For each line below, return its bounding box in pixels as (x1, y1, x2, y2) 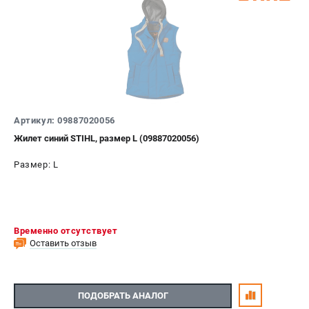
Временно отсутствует (14, 225, 117, 236)
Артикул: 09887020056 (14, 114, 115, 126)
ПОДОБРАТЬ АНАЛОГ (77, 290, 168, 301)
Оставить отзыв (30, 237, 97, 248)
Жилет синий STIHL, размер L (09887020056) (14, 132, 199, 143)
